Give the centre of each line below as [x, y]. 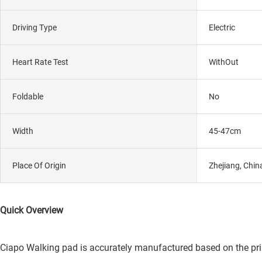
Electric [222, 27]
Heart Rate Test [40, 62]
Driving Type [35, 27]
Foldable [28, 96]
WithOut [223, 62]
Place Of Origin [39, 165]
